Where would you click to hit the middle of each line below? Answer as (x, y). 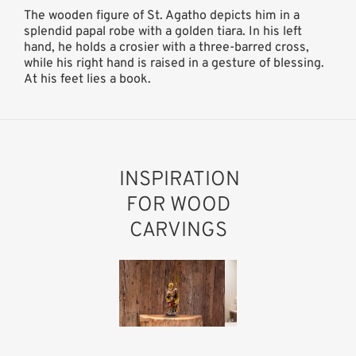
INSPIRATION (180, 180)
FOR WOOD (178, 205)
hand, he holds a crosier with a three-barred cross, (166, 47)
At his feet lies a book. (87, 79)
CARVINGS (178, 230)
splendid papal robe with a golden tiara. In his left (163, 31)
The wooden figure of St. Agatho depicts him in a (162, 15)
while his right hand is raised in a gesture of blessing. (174, 63)
